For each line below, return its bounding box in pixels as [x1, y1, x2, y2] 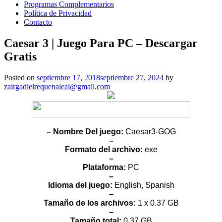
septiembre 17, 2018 [37, 73, 100, 82]
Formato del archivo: [64, 145, 145, 154]
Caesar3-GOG [125, 127, 176, 136]
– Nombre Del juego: [46, 127, 123, 136]
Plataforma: [83, 163, 128, 171]
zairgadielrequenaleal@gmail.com [4, 82, 110, 91]
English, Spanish [114, 180, 174, 189]
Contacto [24, 18, 52, 26]
